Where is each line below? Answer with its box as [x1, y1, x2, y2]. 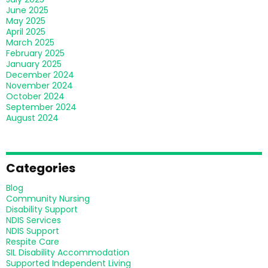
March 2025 [6, 36, 54, 48]
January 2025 [6, 58, 62, 70]
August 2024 [6, 112, 59, 124]
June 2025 [6, 4, 48, 16]
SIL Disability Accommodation [6, 246, 129, 258]
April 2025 [6, 26, 45, 38]
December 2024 [6, 69, 74, 81]
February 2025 [6, 47, 65, 59]
